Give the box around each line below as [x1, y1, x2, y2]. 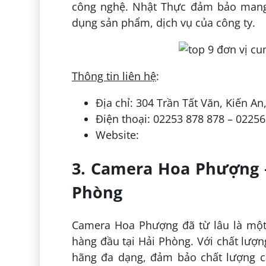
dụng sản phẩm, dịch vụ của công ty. [71, 15, 255, 30]
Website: [95, 128, 139, 142]
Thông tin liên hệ [71, 69, 156, 84]
